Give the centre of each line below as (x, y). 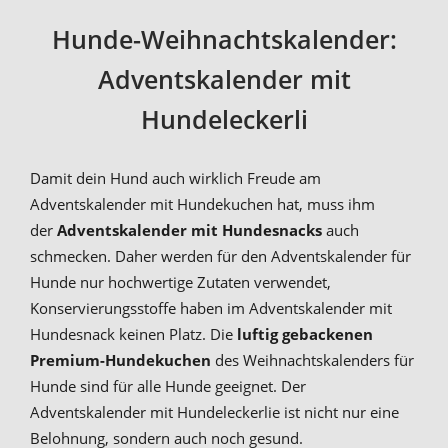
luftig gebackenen (305, 334)
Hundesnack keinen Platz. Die (133, 334)
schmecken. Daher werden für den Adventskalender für (220, 256)
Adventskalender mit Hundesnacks (189, 230)
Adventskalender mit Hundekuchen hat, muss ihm (202, 204)
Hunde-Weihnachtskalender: (224, 39)
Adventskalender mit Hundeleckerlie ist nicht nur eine (214, 412)
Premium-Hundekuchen (120, 360)
